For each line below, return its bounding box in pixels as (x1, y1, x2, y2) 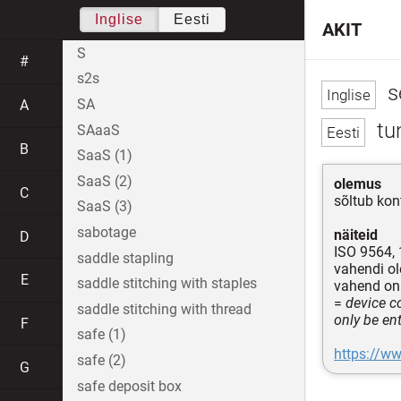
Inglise (94, 12, 143, 27)
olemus (334, 175, 381, 192)
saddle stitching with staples (77, 275, 257, 293)
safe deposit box (77, 377, 182, 395)
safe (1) (77, 326, 126, 344)
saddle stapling (77, 249, 174, 267)
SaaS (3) (77, 198, 132, 216)
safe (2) (77, 351, 126, 369)
